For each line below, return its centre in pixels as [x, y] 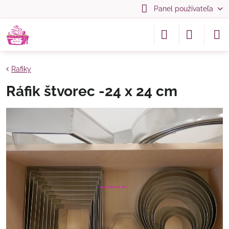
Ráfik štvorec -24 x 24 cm [92, 91]
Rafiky [21, 69]
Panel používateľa [183, 9]
